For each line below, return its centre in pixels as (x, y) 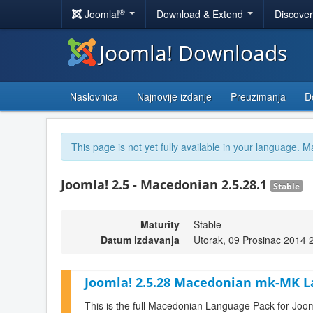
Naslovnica (94, 96)
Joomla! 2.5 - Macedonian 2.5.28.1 (166, 184)
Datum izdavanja (140, 240)
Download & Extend (201, 14)
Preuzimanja (258, 96)
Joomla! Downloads (193, 53)
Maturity (160, 224)
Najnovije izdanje (174, 96)
